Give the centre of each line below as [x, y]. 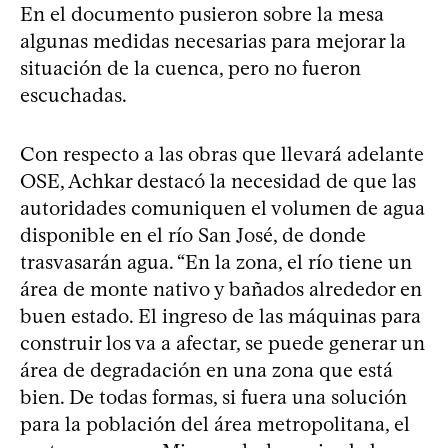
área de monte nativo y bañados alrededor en [221, 288]
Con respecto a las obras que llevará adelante [222, 153]
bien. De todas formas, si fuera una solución [213, 396]
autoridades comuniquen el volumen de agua [222, 207]
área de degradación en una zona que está [206, 369]
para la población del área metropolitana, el [215, 423]
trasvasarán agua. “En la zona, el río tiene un [216, 261]
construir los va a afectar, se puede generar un [222, 342]
